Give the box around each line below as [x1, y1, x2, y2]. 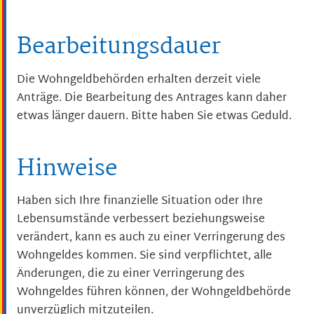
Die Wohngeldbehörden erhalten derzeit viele [17, 69, 261, 90]
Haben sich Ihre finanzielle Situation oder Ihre [17, 191, 263, 212]
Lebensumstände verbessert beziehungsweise [17, 210, 265, 231]
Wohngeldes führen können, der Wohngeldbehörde [17, 282, 291, 303]
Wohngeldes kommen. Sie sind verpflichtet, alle [17, 246, 272, 267]
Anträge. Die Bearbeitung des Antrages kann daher [17, 88, 287, 109]
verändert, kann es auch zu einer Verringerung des [17, 228, 285, 249]
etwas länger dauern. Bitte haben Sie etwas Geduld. [17, 106, 292, 127]
